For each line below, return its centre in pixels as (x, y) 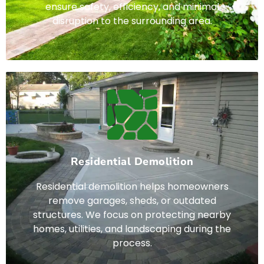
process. (132, 243)
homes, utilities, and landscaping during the (132, 229)
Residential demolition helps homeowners (132, 187)
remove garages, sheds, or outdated (132, 201)
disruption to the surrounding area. (132, 21)
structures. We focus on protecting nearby (132, 215)
